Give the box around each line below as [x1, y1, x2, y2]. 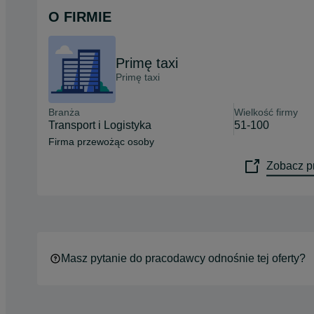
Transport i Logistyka [48, 118, 151, 131]
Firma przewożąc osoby [48, 135, 154, 147]
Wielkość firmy [234, 106, 299, 118]
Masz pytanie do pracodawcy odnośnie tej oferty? [61, 252, 306, 264]
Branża [48, 106, 80, 118]
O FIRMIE [48, 8, 111, 25]
